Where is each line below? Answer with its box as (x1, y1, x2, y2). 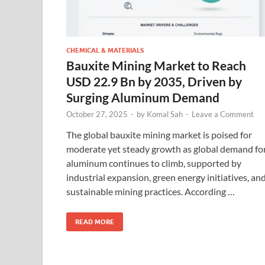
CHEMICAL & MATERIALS (66, 46, 144, 54)
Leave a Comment (192, 109, 254, 119)
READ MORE (75, 217, 114, 226)
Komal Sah (147, 109, 183, 119)
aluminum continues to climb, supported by (66, 157, 241, 169)
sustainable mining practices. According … (66, 185, 235, 197)
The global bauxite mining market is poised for (66, 128, 252, 140)
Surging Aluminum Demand (66, 89, 219, 105)
